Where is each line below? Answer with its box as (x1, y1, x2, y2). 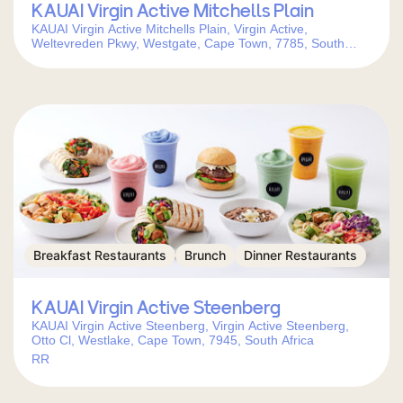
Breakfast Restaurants (33, 247, 166, 263)
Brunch (184, 247, 226, 263)
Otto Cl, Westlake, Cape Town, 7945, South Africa (31, 333, 314, 347)
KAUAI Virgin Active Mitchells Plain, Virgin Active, (31, 22, 308, 36)
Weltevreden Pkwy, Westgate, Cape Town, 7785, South (31, 36, 345, 50)
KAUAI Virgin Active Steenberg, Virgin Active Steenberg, (31, 318, 349, 333)
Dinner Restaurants (244, 247, 357, 263)
